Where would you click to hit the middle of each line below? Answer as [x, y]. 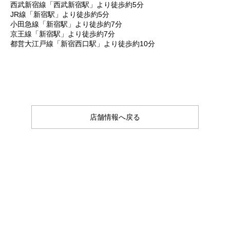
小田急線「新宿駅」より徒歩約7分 [66, 24]
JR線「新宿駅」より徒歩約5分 [60, 15]
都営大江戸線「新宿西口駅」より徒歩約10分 [83, 44]
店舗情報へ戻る [115, 117]
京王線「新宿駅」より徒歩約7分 [63, 34]
